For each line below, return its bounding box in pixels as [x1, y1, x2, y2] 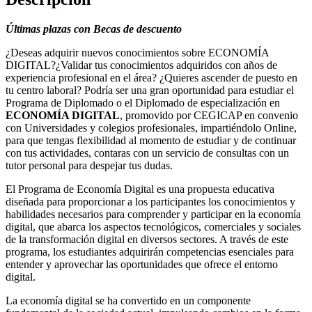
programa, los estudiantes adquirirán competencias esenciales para [6, 245, 294, 258]
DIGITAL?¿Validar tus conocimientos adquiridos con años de [6, 58, 277, 71]
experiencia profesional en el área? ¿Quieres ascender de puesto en [6, 71, 297, 84]
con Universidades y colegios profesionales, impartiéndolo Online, [6, 121, 297, 134]
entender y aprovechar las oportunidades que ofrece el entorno [6, 258, 278, 270]
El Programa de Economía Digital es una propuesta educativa [6, 182, 274, 195]
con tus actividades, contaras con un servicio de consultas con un [6, 146, 289, 159]
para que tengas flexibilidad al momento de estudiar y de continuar [6, 134, 296, 146]
